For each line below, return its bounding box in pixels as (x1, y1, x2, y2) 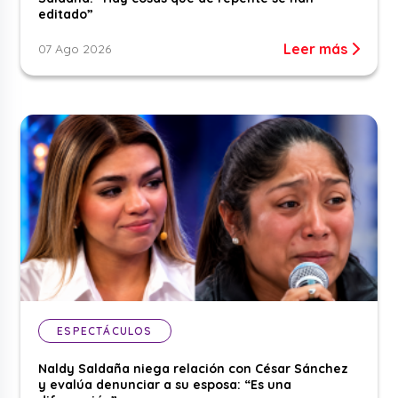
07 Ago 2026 (38, 40, 112, 57)
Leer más (283, 39, 351, 58)
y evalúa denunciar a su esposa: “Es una (38, 376, 292, 393)
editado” (38, 5, 94, 22)
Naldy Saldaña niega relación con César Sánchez (38, 360, 349, 377)
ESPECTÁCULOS (57, 323, 153, 338)
